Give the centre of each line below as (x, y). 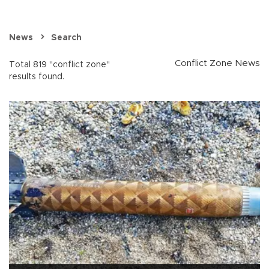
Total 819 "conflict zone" (59, 65)
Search (66, 38)
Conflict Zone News (217, 64)
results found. (37, 77)
